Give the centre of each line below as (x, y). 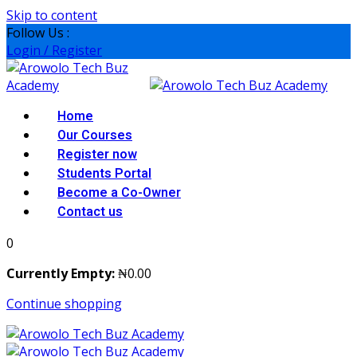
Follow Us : (38, 33)
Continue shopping (64, 304)
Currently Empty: (61, 273)
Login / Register (54, 50)
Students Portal (104, 174)
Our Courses (95, 135)
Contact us (90, 212)
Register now (97, 155)
